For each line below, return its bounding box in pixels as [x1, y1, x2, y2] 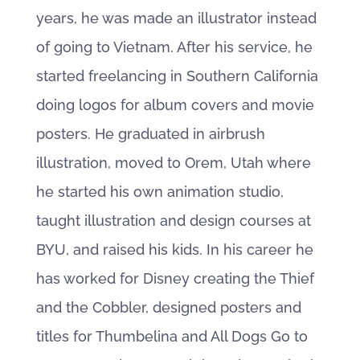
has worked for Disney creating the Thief [35, 270, 314, 287]
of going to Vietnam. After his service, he [35, 39, 313, 55]
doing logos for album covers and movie [35, 96, 314, 113]
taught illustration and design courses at [35, 212, 311, 229]
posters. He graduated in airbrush [35, 125, 265, 142]
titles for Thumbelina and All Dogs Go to [35, 328, 308, 345]
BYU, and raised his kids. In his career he [35, 241, 313, 258]
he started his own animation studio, [35, 183, 284, 200]
